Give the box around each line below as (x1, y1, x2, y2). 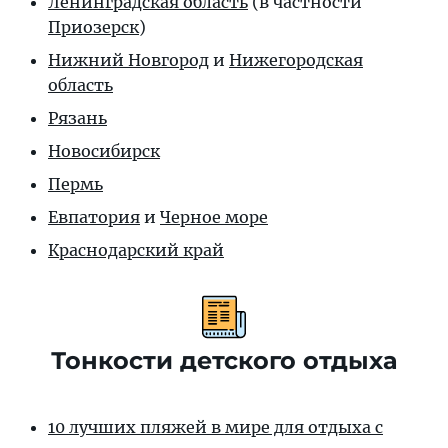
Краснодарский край (48, 239, 224, 260)
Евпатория (48, 206, 140, 227)
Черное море (160, 206, 268, 227)
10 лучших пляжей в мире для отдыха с (48, 416, 383, 437)
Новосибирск (48, 140, 160, 161)
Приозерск (48, 16, 139, 37)
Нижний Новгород (48, 49, 209, 70)
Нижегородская (229, 49, 363, 70)
